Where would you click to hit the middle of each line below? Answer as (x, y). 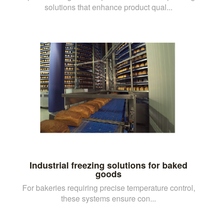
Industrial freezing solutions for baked (108, 165)
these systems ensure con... (108, 198)
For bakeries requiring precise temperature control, (108, 187)
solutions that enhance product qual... (108, 7)
